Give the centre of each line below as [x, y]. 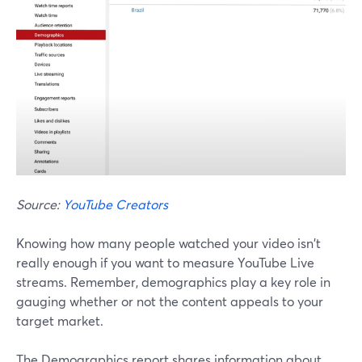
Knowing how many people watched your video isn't [168, 243]
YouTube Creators [116, 204]
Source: [40, 204]
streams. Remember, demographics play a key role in [173, 282]
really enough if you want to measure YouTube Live [165, 263]
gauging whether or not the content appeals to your [170, 301]
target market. [60, 321]
